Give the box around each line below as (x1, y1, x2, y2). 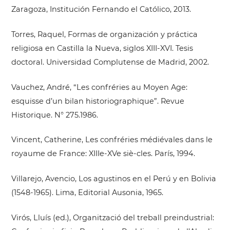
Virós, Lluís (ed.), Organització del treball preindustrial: (11, 213, 214, 222)
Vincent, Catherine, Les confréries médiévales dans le (11, 135, 213, 145)
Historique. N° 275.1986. (11, 110, 98, 120)
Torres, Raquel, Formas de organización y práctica (11, 29, 198, 39)
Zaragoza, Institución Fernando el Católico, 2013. (11, 5, 191, 14)
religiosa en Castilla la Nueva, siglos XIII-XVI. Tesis (11, 43, 193, 53)
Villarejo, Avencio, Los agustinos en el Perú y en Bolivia (11, 174, 216, 184)
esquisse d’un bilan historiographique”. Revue (11, 96, 184, 106)
